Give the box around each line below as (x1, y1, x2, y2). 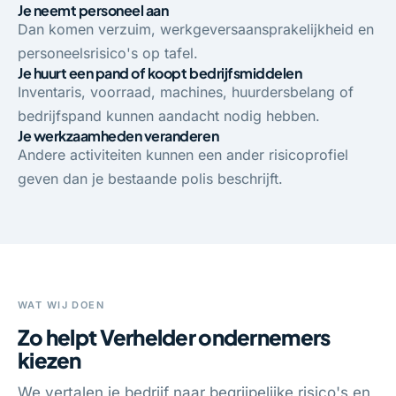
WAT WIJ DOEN (18, 299, 105, 311)
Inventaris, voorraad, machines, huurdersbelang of (18, 83, 354, 101)
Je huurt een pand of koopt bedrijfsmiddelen (18, 64, 302, 82)
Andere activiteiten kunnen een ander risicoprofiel (18, 146, 348, 164)
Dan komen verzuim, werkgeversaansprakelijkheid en (18, 20, 374, 38)
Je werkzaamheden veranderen (18, 126, 219, 145)
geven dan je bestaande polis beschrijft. (18, 170, 283, 187)
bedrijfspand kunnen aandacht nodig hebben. (18, 107, 320, 125)
